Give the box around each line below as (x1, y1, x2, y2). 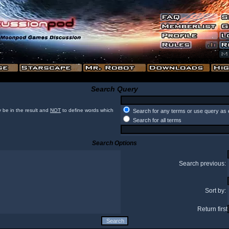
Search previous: (179, 160, 227, 167)
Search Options (92, 140, 137, 147)
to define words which (61, 107, 113, 113)
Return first (197, 205, 227, 213)
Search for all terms (131, 117, 181, 123)
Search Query (91, 85, 138, 93)
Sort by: (205, 187, 227, 194)
